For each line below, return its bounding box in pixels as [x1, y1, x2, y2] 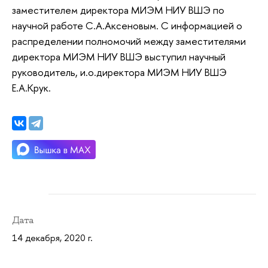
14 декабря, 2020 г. [12, 232, 93, 245]
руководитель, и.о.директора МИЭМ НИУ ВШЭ [12, 65, 227, 79]
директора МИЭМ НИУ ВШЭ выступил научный [12, 49, 226, 63]
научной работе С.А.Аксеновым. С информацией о [12, 18, 242, 32]
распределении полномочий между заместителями [12, 33, 246, 48]
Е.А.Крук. [12, 80, 51, 95]
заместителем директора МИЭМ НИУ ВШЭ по [12, 2, 224, 17]
